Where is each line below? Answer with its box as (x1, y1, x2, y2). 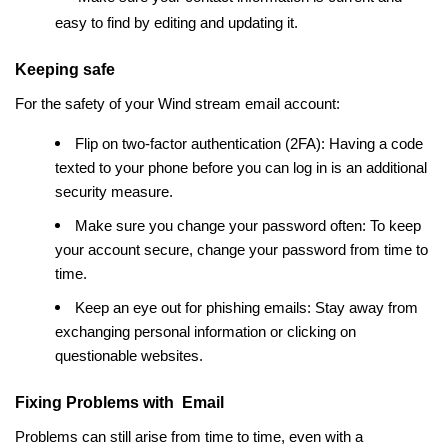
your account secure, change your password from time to (55, 242, 428, 259)
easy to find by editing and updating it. (55, 15, 298, 32)
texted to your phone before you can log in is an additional (55, 160, 427, 177)
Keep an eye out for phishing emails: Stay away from (75, 300, 418, 317)
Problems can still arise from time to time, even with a (15, 429, 363, 446)
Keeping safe (15, 61, 115, 79)
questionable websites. (55, 348, 203, 365)
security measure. (55, 184, 173, 201)
